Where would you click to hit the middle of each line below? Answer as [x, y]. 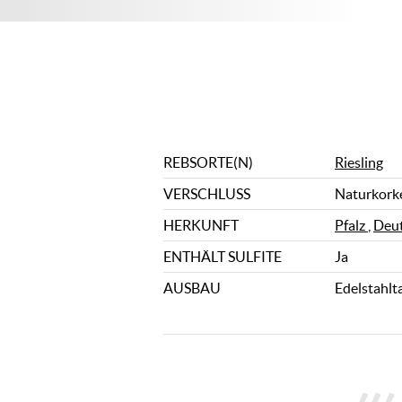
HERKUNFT [201, 225]
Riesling [358, 162]
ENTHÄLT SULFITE [223, 257]
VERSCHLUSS [207, 194]
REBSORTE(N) [208, 162]
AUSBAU [192, 288]
